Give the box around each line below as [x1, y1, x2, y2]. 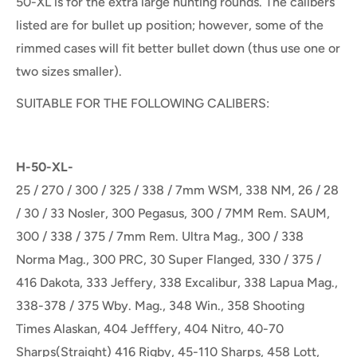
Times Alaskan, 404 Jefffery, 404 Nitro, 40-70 [16, 321, 284, 337]
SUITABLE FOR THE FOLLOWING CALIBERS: [16, 95, 269, 111]
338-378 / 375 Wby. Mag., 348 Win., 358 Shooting [16, 298, 304, 314]
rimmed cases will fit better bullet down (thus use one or [16, 40, 340, 56]
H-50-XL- [16, 159, 73, 175]
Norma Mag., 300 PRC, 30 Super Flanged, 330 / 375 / [16, 252, 321, 268]
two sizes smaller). [16, 63, 125, 79]
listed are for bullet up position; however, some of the [16, 17, 324, 33]
